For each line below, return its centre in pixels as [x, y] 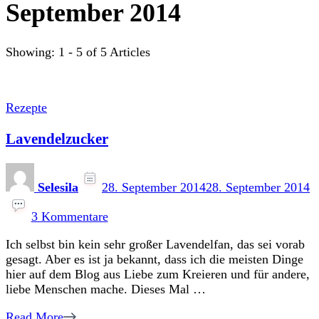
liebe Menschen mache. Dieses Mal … [106, 289]
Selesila [58, 188]
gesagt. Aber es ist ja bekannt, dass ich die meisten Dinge [155, 260]
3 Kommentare [69, 217]
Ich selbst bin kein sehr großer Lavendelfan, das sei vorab [155, 245]
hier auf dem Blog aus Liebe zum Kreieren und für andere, [158, 274]
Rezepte [26, 108]
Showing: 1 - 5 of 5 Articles [78, 52]
